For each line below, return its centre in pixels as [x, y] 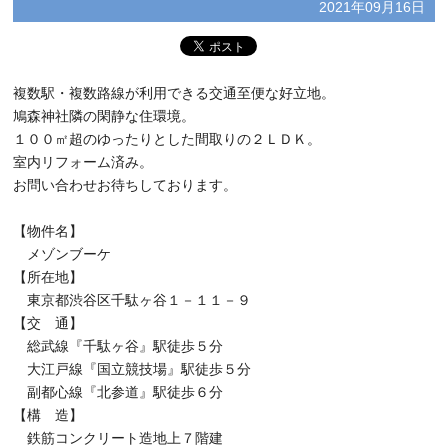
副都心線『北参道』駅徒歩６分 [118, 392]
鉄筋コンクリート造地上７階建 [118, 438]
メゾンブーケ [62, 254]
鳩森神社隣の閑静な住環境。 [104, 116]
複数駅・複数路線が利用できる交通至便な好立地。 [174, 93]
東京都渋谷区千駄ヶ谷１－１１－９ [132, 300]
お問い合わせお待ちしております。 [125, 185]
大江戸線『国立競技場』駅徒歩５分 [132, 369]
